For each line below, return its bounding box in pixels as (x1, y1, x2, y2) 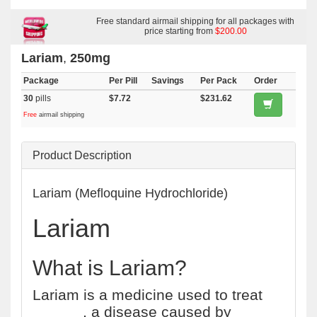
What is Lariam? (33, 256, 187, 279)
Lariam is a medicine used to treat (33, 287, 263, 303)
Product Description (33, 149, 132, 161)
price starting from (144, 26, 215, 36)
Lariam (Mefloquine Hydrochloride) (33, 186, 228, 200)
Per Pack (200, 76, 237, 86)
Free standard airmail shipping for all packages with (96, 16, 295, 26)
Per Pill (109, 76, 137, 86)
